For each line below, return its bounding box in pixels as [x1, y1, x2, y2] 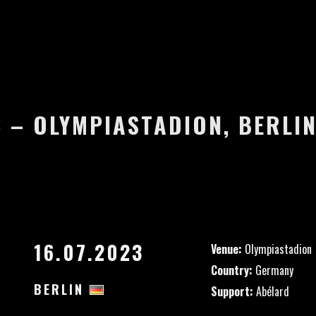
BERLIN [33, 280, 90, 298]
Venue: [211, 241, 242, 257]
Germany [253, 262, 293, 279]
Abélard [253, 283, 289, 300]
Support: [211, 283, 253, 300]
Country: [211, 262, 253, 279]
